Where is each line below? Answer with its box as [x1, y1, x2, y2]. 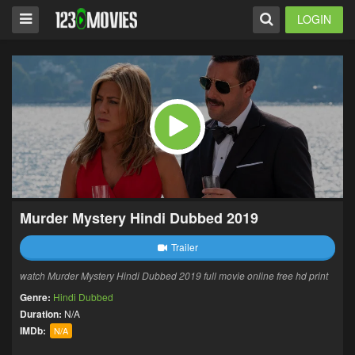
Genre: [20, 290, 53, 304]
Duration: [20, 307, 62, 321]
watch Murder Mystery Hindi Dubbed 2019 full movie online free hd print [20, 269, 328, 282]
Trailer [170, 240, 198, 254]
